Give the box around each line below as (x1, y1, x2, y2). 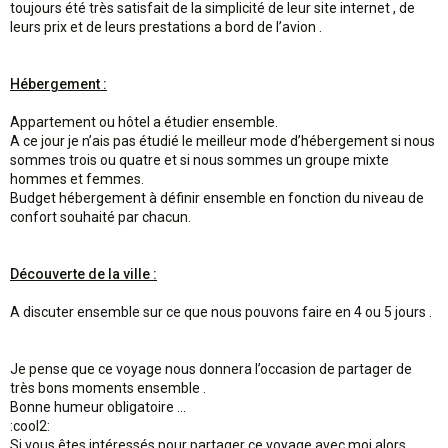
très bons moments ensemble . (10, 380, 206, 396)
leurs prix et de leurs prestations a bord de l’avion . (10, 19, 322, 35)
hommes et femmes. (10, 171, 144, 187)
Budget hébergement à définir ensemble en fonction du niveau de (10, 190, 424, 206)
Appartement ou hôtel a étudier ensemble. (10, 114, 278, 130)
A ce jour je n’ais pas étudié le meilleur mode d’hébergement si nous (10, 133, 435, 149)
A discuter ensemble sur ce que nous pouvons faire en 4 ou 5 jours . (10, 304, 432, 320)
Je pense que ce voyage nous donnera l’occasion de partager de (10, 361, 412, 377)
